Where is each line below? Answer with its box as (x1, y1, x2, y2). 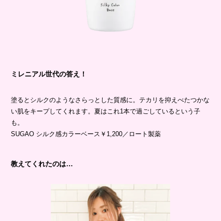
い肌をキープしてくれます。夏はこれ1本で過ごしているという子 (11, 108, 201, 115)
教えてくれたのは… (11, 160, 74, 168)
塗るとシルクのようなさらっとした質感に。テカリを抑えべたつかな (11, 96, 210, 104)
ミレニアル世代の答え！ (11, 70, 87, 78)
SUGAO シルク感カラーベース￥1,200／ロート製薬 (11, 130, 161, 138)
